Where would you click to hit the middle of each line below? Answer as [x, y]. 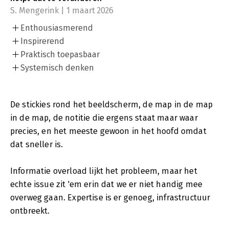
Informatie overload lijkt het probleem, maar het [104, 171]
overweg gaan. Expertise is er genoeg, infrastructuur [110, 197]
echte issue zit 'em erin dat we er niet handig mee [107, 184]
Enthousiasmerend [57, 28]
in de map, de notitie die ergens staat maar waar [104, 118]
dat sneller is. [37, 144]
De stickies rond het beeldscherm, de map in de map [112, 104]
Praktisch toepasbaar [60, 54]
